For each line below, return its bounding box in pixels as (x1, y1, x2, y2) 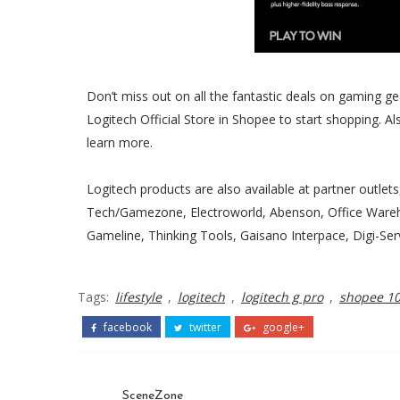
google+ (260, 320, 304, 336)
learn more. (87, 134, 153, 152)
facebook (101, 320, 152, 336)
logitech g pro (241, 288, 323, 306)
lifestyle (115, 288, 162, 306)
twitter (187, 320, 221, 336)
